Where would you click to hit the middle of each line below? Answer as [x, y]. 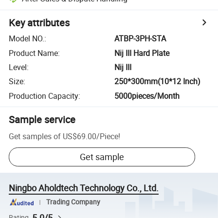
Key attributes [39, 23]
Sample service [42, 119]
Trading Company [73, 202]
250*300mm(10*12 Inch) [158, 82]
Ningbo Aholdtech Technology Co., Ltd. [84, 188]
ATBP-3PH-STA [140, 39]
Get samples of [35, 136]
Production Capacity [44, 96]
